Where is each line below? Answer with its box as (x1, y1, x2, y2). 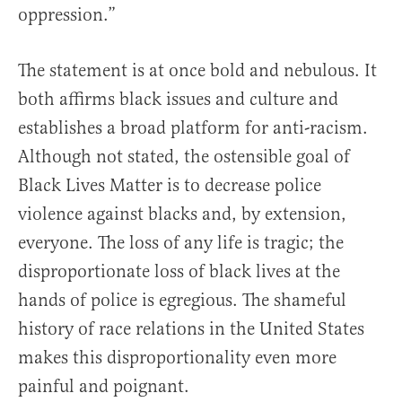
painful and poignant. (18, 375, 189, 398)
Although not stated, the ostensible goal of (18, 145, 350, 169)
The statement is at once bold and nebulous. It (18, 59, 377, 83)
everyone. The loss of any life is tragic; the (18, 232, 344, 255)
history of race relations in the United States (18, 318, 364, 341)
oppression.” (18, 4, 116, 27)
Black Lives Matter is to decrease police (18, 174, 321, 197)
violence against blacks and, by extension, (18, 203, 346, 226)
